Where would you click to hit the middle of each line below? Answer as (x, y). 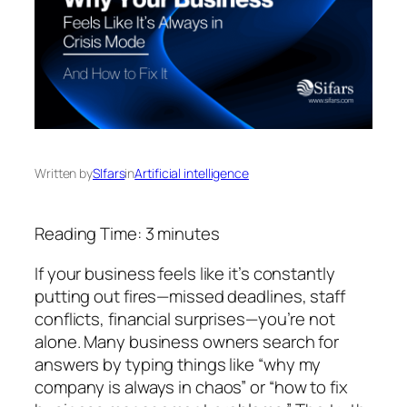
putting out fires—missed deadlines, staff (190, 296)
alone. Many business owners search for (187, 341)
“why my (290, 364)
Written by (64, 173)
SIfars (109, 173)
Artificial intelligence (192, 173)
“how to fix (308, 387)
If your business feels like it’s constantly (185, 273)
